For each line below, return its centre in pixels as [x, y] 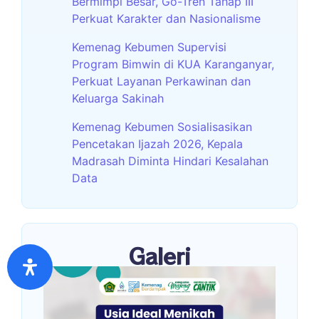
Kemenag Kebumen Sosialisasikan [162, 126]
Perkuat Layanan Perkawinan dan [161, 81]
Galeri [159, 255]
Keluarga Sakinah [118, 98]
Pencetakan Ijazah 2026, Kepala [157, 143]
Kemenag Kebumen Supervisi [149, 47]
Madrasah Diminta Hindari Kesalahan [170, 161]
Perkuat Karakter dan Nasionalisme [166, 18]
